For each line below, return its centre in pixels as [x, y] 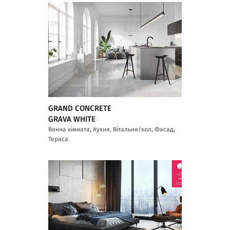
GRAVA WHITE [72, 119]
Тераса [58, 139]
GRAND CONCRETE [80, 108]
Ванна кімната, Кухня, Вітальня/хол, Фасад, [112, 129]
